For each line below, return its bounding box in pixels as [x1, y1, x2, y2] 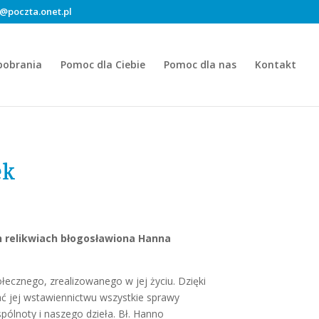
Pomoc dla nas [164, 57, 236, 71]
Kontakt [255, 57, 296, 71]
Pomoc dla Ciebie [61, 57, 145, 71]
